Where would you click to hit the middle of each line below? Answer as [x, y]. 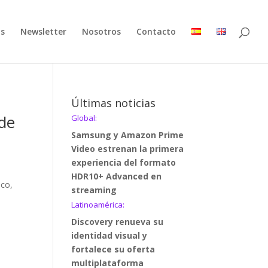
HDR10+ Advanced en [117, 176]
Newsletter [43, 31]
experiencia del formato [124, 162]
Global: [84, 118]
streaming [94, 190]
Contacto [156, 31]
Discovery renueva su [118, 222]
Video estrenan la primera [128, 149]
